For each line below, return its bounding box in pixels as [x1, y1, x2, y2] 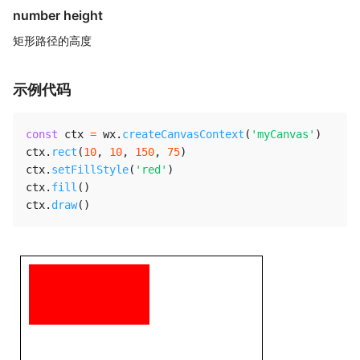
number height [13, 7, 103, 23]
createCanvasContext [122, 128, 244, 141]
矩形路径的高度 [13, 34, 92, 47]
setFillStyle [51, 163, 129, 176]
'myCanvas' [251, 128, 315, 141]
